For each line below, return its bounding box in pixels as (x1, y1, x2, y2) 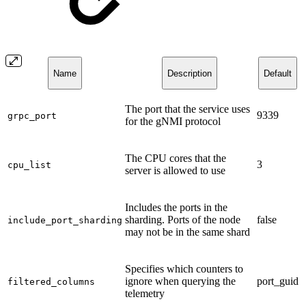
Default (264, 68, 292, 79)
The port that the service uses (125, 103, 250, 115)
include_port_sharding (8, 215, 122, 226)
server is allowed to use (125, 165, 225, 177)
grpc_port (8, 111, 57, 122)
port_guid (257, 275, 298, 288)
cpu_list (8, 160, 51, 171)
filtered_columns (8, 277, 95, 288)
